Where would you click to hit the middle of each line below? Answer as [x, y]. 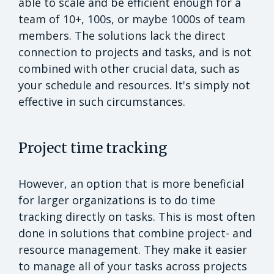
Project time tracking [93, 147]
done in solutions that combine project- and [135, 233]
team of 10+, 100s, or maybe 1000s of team [132, 19]
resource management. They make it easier [133, 249]
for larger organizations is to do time [117, 200]
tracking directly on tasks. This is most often [137, 216]
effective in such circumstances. [102, 101]
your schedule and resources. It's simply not [134, 85]
